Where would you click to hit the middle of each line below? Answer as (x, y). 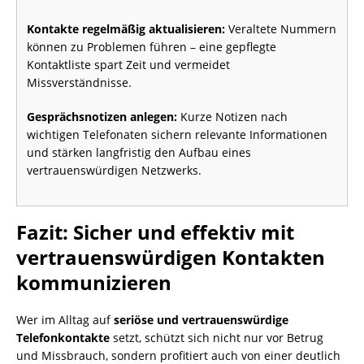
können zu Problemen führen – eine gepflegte (152, 47)
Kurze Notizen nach (232, 117)
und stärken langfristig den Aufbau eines (139, 152)
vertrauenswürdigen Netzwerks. (114, 170)
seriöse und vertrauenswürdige (201, 320)
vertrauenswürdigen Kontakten (171, 257)
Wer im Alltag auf (65, 320)
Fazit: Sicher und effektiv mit (155, 232)
